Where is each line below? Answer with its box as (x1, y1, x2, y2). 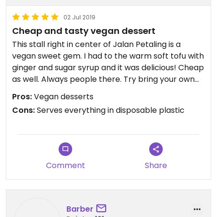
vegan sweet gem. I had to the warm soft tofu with (12, 50, 204, 62)
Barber (66, 203, 93, 215)
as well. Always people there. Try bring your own (12, 74, 195, 85)
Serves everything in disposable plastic (35, 105, 185, 116)
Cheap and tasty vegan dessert (12, 25, 155, 37)
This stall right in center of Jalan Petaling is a (12, 39, 181, 50)
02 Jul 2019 (63, 13, 95, 21)
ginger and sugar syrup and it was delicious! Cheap (12, 62, 204, 73)
